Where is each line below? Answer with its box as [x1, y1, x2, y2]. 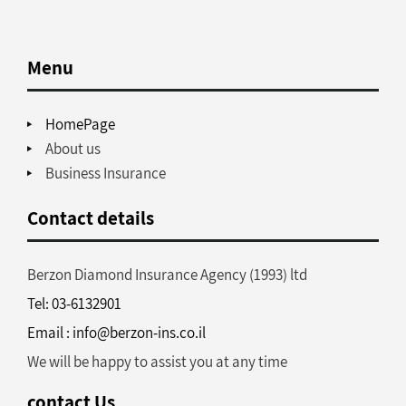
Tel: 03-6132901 [27, 294, 122, 314]
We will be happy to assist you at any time [27, 352, 288, 372]
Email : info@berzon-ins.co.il [27, 323, 207, 343]
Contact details [27, 206, 155, 230]
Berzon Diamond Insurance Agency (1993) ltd [27, 265, 308, 285]
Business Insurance [45, 163, 167, 183]
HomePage [45, 114, 116, 134]
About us [45, 139, 101, 159]
